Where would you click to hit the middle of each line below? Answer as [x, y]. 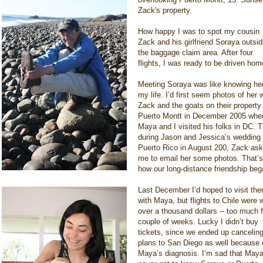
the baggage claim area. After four [195, 52]
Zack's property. [165, 10]
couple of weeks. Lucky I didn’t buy [198, 221]
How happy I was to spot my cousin [199, 31]
